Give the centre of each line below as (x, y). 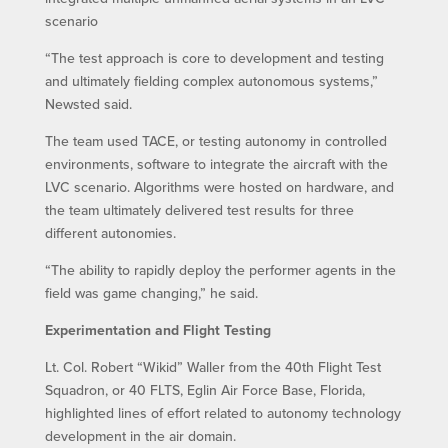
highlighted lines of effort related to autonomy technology (222, 412)
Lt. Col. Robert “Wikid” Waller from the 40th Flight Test (212, 366)
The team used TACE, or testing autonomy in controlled (215, 140)
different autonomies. (110, 232)
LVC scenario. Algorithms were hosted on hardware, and (219, 186)
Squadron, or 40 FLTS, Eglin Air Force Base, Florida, (204, 389)
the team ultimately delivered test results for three (199, 209)
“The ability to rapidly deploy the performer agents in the (220, 269)
